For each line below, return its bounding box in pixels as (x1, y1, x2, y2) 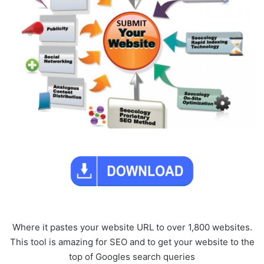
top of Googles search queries (69, 251, 195, 263)
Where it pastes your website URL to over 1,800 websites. (12, 222, 252, 233)
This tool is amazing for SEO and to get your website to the (9, 236, 255, 248)
